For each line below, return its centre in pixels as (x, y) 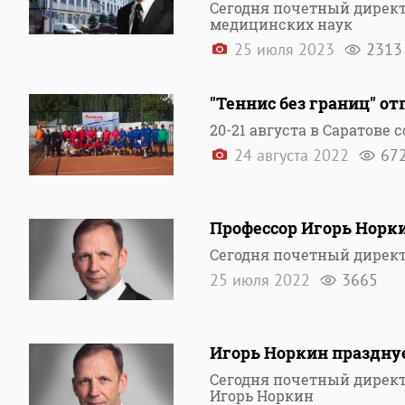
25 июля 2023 (284, 49)
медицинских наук (281, 24)
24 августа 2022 (292, 155)
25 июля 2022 (262, 280)
